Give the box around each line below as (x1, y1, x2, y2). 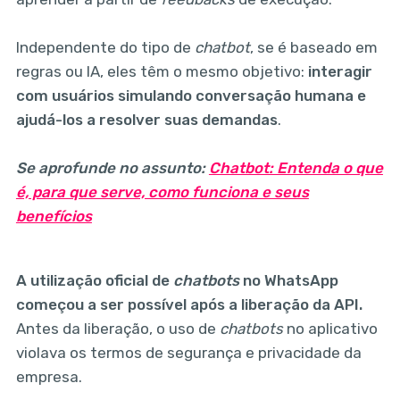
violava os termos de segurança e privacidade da (15, 344, 362, 362)
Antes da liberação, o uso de (15, 320, 220, 338)
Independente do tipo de (15, 38, 195, 57)
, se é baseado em (249, 38, 378, 57)
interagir (307, 62, 372, 81)
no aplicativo (282, 320, 378, 338)
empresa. (15, 368, 82, 387)
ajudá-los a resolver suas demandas (15, 111, 278, 129)
